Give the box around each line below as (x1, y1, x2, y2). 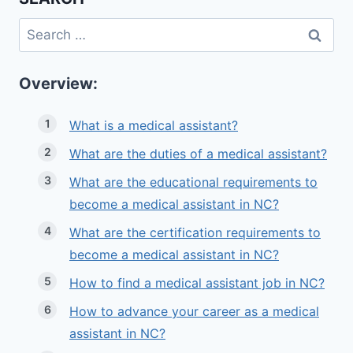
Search (18, 20, 62, 36)
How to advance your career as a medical (69, 303, 319, 320)
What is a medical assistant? (69, 117, 238, 134)
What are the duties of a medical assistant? (69, 146, 327, 162)
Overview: (19, 74, 98, 94)
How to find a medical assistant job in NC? (69, 275, 325, 292)
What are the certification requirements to (69, 225, 321, 241)
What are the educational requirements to (69, 174, 318, 191)
